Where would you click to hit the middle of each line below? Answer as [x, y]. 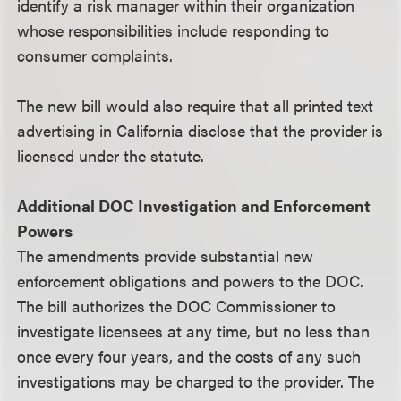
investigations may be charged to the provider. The [196, 381]
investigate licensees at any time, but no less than [194, 331]
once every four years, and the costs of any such [189, 356]
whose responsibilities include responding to [174, 30]
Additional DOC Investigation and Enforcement [194, 205]
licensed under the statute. [111, 155]
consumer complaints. [95, 55]
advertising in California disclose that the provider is [200, 130]
